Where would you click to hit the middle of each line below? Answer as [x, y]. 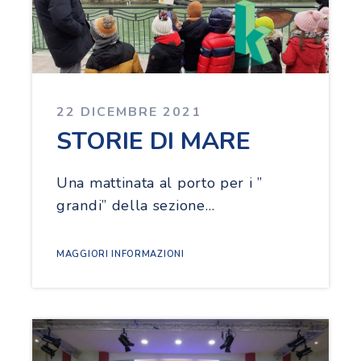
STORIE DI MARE [154, 141]
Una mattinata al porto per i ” [160, 183]
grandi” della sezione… [136, 205]
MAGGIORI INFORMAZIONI [120, 254]
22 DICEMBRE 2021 [129, 112]
